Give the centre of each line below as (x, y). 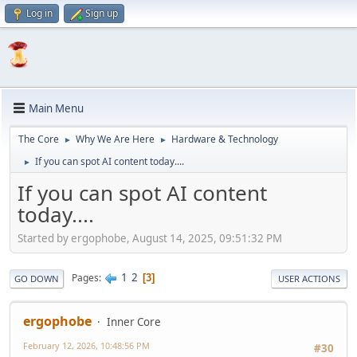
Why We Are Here (115, 139)
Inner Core (134, 322)
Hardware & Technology (225, 139)
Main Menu (56, 108)
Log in (39, 13)
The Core (39, 139)
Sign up (102, 13)
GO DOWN (37, 278)
